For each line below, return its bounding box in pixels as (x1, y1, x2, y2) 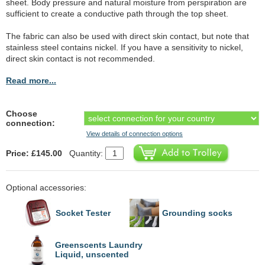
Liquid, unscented (55, 250, 129, 260)
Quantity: (64, 148, 105, 158)
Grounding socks (162, 208, 232, 218)
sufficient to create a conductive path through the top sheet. (6, 8, 228, 18)
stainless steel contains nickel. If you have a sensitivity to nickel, (6, 42, 243, 52)
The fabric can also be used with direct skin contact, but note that (6, 31, 249, 41)
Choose (6, 108, 37, 118)
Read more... (6, 75, 56, 85)
